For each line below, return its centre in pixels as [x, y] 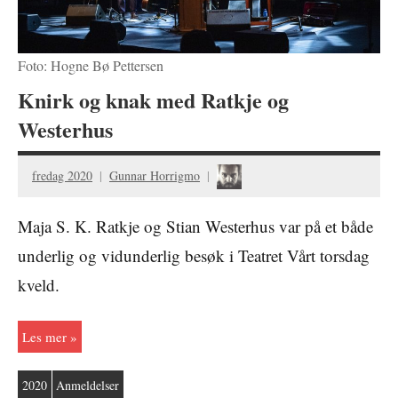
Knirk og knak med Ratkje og [153, 100]
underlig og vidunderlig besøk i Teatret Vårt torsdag [194, 256]
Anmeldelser [88, 385]
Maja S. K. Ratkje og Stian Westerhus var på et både [195, 227]
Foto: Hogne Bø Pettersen [91, 66]
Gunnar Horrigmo [155, 175]
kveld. [39, 285]
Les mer [44, 337]
